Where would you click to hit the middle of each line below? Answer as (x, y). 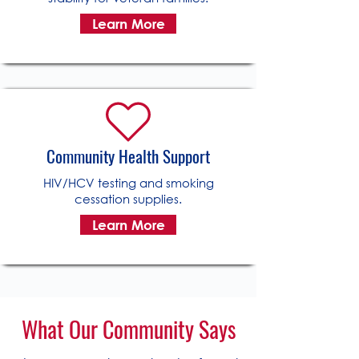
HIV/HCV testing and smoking (128, 183)
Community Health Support (128, 157)
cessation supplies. (128, 199)
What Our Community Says (128, 329)
